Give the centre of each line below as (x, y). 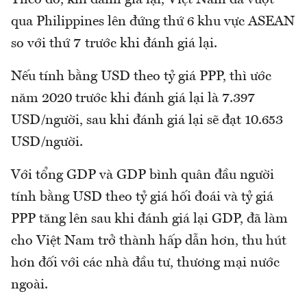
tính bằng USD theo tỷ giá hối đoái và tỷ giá (142, 198)
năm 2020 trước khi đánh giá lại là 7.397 (133, 99)
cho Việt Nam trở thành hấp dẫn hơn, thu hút (149, 242)
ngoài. (29, 285)
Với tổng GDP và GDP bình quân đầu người (143, 176)
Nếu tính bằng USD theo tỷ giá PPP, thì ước (141, 77)
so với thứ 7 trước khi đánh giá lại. (114, 44)
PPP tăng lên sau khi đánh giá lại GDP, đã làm (149, 220)
